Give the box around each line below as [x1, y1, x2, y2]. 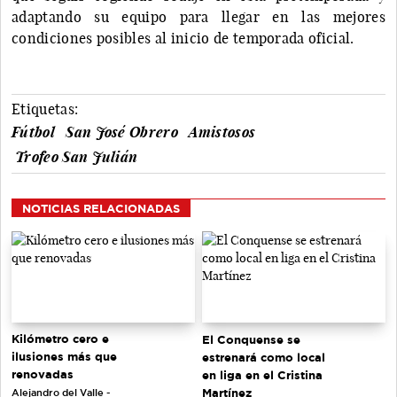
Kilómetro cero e [12, 332, 109, 346]
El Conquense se [202, 332, 300, 346]
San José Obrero [66, 122, 179, 141]
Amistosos [189, 122, 256, 141]
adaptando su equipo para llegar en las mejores [12, 7, 385, 26]
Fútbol [12, 122, 55, 141]
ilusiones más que [12, 350, 117, 363]
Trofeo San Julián [15, 147, 138, 166]
